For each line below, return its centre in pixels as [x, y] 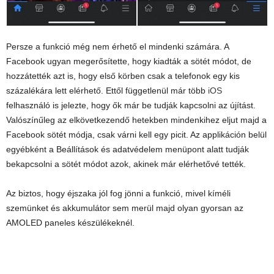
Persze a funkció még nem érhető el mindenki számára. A [117, 47]
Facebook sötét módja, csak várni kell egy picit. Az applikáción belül [136, 135]
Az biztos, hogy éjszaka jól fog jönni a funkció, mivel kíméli [118, 194]
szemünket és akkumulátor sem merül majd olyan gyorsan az [125, 208]
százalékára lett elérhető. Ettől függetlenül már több [107, 91]
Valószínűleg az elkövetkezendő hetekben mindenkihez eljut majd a [136, 120]
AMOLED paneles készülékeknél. [70, 223]
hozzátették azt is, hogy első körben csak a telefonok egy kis [123, 76]
